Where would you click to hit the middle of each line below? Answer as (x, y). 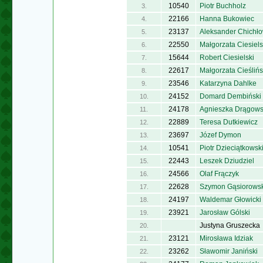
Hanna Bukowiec (227, 19)
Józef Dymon (220, 135)
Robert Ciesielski (227, 58)
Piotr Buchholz (223, 6)
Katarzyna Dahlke (228, 83)
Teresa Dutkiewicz (229, 122)
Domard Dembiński (230, 96)
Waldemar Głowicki (230, 200)
